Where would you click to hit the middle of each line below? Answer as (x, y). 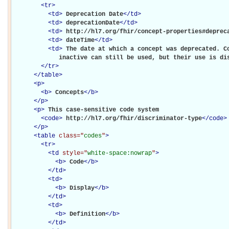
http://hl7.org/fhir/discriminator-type (134, 118)
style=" (75, 153)
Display (82, 188)
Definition (87, 214)
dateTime (80, 40)
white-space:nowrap (120, 153)
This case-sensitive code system (105, 110)
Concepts (70, 92)
